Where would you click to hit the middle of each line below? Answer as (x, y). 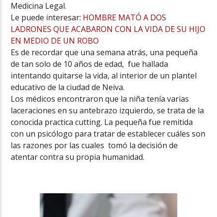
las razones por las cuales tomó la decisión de (94, 146)
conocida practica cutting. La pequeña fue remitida (102, 122)
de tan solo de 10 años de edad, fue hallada (90, 64)
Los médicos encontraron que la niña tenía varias (100, 99)
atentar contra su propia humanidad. (78, 157)
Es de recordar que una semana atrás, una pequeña (104, 53)
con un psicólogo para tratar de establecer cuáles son (108, 134)
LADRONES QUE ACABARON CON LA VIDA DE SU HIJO (108, 29)
